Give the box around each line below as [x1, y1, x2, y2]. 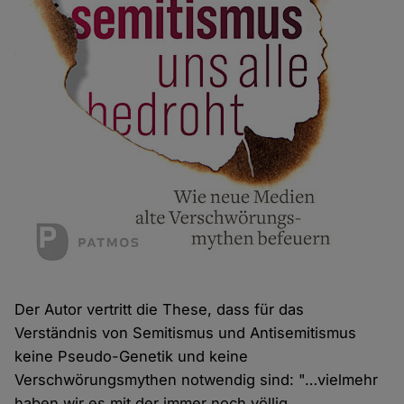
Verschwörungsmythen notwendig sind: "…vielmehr [14, 370, 379, 389]
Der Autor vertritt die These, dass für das [14, 299, 305, 318]
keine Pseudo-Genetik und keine [14, 346, 249, 365]
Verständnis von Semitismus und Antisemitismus [14, 323, 357, 342]
